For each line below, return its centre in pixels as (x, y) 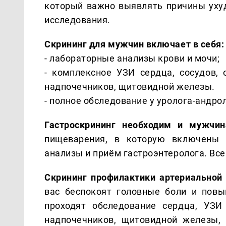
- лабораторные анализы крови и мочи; (132, 58)
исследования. (78, 20)
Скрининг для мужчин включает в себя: (134, 44)
